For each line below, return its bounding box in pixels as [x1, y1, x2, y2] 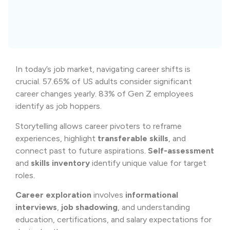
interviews [15, 202, 57, 213]
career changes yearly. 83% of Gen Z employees [15, 89, 194, 99]
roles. [15, 170, 35, 180]
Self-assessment [148, 145, 214, 156]
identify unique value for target [90, 158, 206, 168]
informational [125, 190, 178, 200]
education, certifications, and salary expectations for [15, 215, 212, 225]
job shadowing [61, 202, 118, 213]
